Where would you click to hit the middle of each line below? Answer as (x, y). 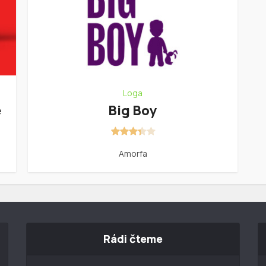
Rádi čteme (133, 238)
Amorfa (133, 153)
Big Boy (133, 110)
